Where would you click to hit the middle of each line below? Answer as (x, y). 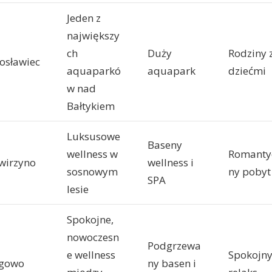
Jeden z (84, 18)
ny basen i (172, 263)
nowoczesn (93, 237)
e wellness (91, 255)
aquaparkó (94, 71)
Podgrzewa (174, 246)
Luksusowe (93, 137)
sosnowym (92, 172)
